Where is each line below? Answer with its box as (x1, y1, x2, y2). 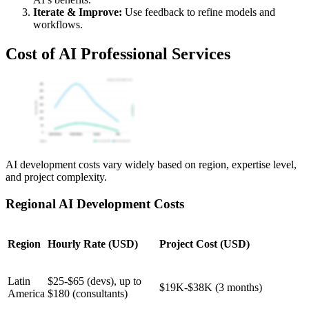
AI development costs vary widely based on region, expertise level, (6, 159, 297, 171)
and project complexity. (6, 171, 107, 183)
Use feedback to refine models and (122, 6, 275, 19)
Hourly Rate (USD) (48, 237, 138, 250)
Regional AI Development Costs (6, 196, 184, 211)
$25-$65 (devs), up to (48, 275, 141, 287)
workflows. (33, 19, 83, 31)
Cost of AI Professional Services (6, 45, 230, 63)
